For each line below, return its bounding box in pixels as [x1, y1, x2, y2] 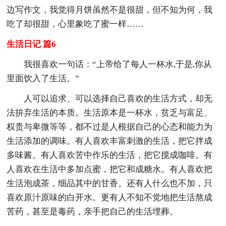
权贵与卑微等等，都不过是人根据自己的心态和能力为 [7, 122, 213, 132]
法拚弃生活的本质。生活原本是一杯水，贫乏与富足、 [7, 107, 213, 118]
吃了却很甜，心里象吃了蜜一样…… [7, 19, 144, 29]
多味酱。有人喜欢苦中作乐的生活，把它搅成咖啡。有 [7, 150, 213, 160]
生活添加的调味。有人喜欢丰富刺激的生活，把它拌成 [7, 136, 213, 146]
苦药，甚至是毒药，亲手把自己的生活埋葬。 [7, 206, 179, 216]
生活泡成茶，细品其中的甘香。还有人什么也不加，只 [7, 178, 213, 188]
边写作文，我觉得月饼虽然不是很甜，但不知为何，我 [7, 5, 213, 15]
